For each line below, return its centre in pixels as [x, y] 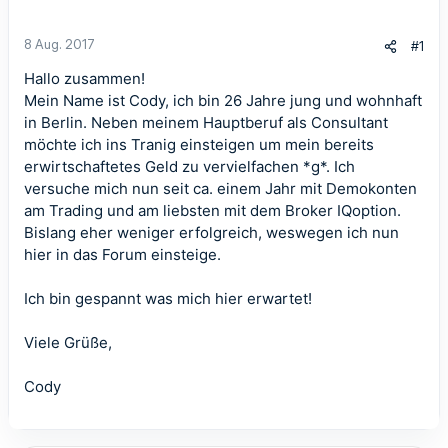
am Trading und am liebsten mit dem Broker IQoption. [212, 210]
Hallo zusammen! [84, 78]
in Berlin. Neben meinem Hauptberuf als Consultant [206, 122]
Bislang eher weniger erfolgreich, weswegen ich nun [211, 232]
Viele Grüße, [68, 342]
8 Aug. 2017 [59, 44]
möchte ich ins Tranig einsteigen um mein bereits [199, 144]
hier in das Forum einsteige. [122, 254]
